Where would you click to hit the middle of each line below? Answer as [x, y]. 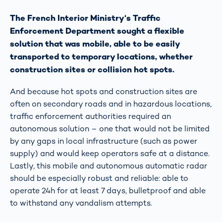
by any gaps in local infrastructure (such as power [104, 141]
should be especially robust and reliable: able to [99, 178]
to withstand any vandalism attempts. [81, 203]
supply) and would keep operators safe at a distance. [110, 153]
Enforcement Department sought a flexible [97, 31]
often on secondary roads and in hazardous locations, [111, 104]
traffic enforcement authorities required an [90, 116]
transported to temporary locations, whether [101, 56]
